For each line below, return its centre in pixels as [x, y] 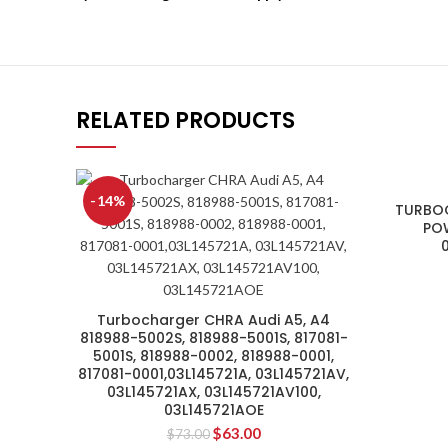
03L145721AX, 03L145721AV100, [213, 392]
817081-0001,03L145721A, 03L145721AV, [214, 374]
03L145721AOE [213, 410]
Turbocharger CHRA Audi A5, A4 [214, 320]
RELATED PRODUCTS [185, 120]
